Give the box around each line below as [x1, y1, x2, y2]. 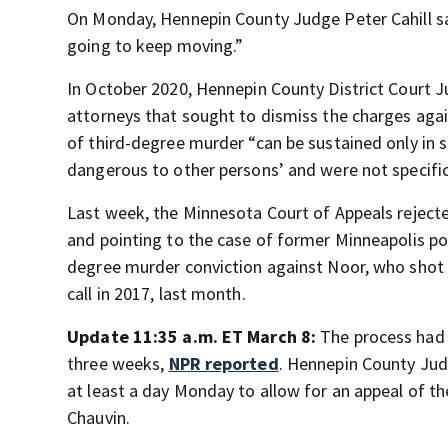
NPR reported [168, 352, 279, 375]
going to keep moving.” [67, 34, 244, 57]
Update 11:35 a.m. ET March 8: [67, 325, 321, 348]
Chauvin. [67, 406, 130, 429]
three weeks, [67, 352, 169, 375]
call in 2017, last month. [67, 282, 246, 305]
